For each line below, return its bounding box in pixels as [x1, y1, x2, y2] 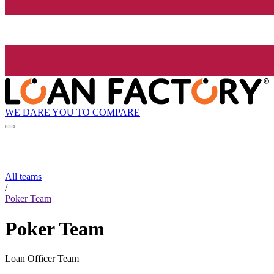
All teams [5, 171, 42, 182]
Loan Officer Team [5, 253, 79, 264]
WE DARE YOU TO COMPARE [5, 106, 140, 117]
